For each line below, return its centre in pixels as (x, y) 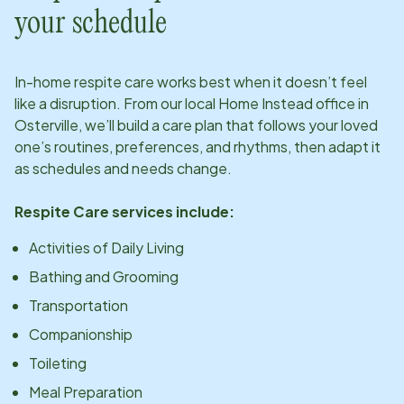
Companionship (81, 334)
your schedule (91, 23)
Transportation (78, 305)
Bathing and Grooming (104, 276)
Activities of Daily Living (106, 247)
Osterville (46, 124)
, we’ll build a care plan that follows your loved (228, 124)
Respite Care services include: (124, 211)
